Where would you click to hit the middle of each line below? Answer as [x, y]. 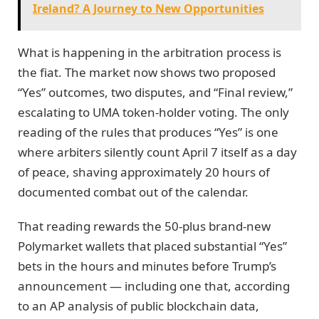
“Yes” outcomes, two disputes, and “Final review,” [155, 92]
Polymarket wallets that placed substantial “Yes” [152, 246]
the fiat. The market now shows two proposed [147, 72]
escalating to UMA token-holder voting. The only [153, 112]
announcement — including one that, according [154, 286]
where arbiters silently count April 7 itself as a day [157, 152]
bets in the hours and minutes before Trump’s [147, 266]
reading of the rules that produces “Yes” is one [148, 132]
